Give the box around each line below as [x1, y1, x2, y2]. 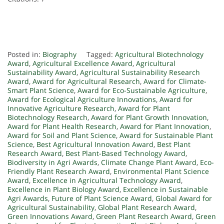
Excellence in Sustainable [123, 184, 208, 194]
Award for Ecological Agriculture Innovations [7, 94, 156, 104]
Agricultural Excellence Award [32, 58, 132, 68]
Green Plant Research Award [96, 211, 192, 221]
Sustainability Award [7, 67, 76, 77]
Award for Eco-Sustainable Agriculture [77, 85, 205, 95]
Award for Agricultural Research [32, 76, 140, 86]
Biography [42, 49, 76, 59]
